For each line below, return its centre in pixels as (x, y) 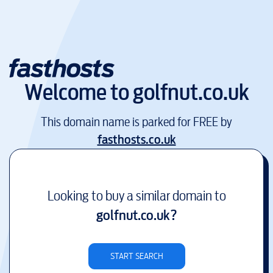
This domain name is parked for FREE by (136, 122)
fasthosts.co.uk (136, 140)
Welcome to (78, 93)
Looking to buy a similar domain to (136, 195)
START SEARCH (136, 256)
